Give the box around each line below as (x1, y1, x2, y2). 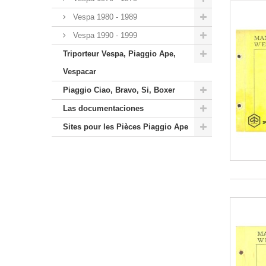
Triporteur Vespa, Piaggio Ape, (63, 49, 176, 58)
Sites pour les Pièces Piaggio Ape (63, 122, 188, 131)
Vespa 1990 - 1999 (71, 30, 137, 40)
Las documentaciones (63, 103, 144, 113)
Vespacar (63, 66, 96, 76)
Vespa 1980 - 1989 (71, 12, 137, 21)
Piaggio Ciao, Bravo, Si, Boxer (63, 85, 175, 94)
